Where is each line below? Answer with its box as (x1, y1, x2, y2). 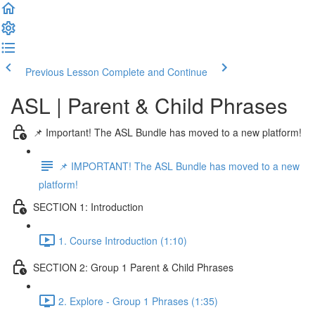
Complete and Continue (102, 65, 207, 79)
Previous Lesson (25, 65, 99, 79)
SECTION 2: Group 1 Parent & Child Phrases (33, 259, 233, 274)
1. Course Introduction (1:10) (58, 233, 187, 247)
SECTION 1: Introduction (33, 199, 143, 214)
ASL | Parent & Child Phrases (11, 90, 288, 120)
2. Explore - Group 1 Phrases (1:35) (58, 293, 218, 308)
